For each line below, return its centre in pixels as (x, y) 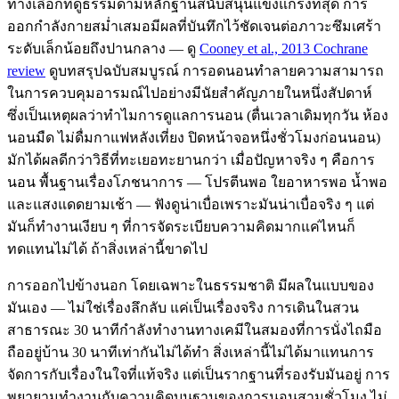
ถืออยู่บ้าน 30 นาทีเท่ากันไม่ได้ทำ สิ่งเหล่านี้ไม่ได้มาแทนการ (191, 352)
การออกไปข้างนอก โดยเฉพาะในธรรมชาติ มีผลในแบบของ (191, 285)
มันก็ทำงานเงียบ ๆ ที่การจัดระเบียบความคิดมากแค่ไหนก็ (181, 226)
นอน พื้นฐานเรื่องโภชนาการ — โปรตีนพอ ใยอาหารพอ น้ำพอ (197, 182)
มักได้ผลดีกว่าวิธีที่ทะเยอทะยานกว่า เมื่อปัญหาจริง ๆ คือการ (191, 159)
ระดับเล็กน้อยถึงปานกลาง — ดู (102, 48)
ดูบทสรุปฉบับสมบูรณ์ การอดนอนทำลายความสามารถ (215, 70)
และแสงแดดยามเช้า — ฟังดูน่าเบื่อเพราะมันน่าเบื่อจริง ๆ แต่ (191, 204)
